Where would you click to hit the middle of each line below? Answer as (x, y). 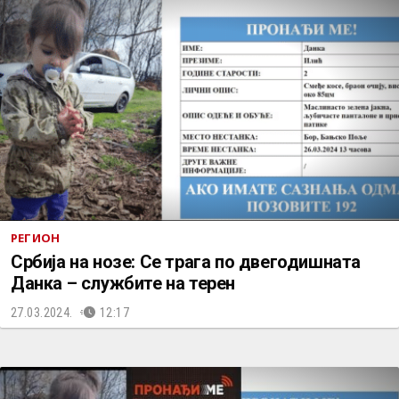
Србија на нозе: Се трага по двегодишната (186, 262)
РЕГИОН (36, 238)
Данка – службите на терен (123, 283)
